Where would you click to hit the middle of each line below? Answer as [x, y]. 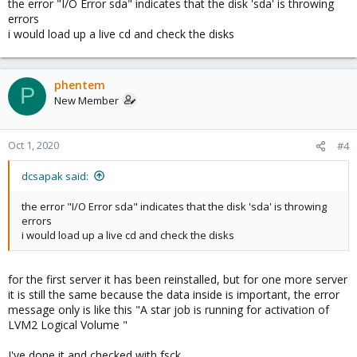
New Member [86, 100]
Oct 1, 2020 [33, 145]
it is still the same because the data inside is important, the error [174, 294]
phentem [80, 84]
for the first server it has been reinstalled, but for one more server [178, 279]
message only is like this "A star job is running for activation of [169, 309]
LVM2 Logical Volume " [68, 324]
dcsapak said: [55, 176]
